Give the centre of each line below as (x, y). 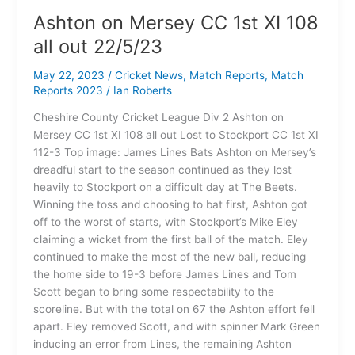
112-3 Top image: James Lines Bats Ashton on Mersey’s (174, 153)
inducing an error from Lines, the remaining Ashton (162, 344)
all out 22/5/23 (97, 46)
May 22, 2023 (70, 75)
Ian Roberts (142, 90)
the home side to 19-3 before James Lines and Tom (164, 275)
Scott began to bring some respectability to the (153, 292)
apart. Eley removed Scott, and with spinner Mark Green (176, 327)
